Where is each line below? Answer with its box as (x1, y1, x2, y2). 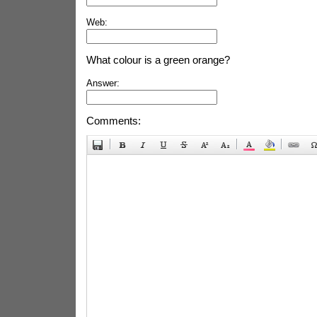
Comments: (86, 115, 141, 127)
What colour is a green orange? (86, 54, 230, 66)
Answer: (86, 78, 120, 88)
